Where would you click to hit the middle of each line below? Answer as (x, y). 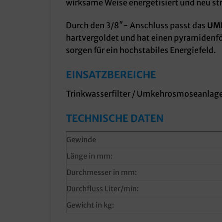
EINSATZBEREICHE (111, 74)
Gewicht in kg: (90, 205)
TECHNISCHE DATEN (115, 118)
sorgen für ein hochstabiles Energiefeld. (141, 50)
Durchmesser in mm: (102, 172)
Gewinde (81, 139)
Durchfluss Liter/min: (103, 189)
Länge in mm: (89, 156)
